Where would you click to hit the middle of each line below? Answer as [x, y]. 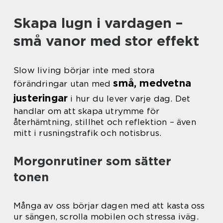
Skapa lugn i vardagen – [98, 23]
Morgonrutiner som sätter [92, 161]
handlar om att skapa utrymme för [87, 111]
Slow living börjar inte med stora [84, 70]
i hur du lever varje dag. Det [129, 99]
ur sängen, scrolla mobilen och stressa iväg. [106, 217]
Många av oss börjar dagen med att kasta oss [109, 206]
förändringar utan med [63, 84]
